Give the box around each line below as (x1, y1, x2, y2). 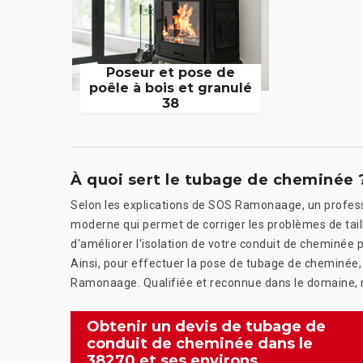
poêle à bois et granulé (89, 80, 253, 96)
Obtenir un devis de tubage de (87, 318, 326, 336)
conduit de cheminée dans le (87, 335, 313, 353)
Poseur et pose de (106, 65, 236, 81)
